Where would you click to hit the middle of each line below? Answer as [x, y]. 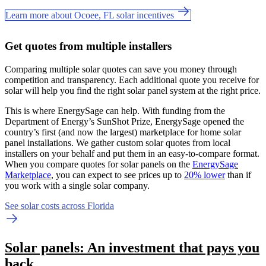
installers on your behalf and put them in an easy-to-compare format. [132, 153]
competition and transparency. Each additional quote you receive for [132, 80]
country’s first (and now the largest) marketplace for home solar [123, 132]
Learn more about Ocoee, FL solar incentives [91, 15]
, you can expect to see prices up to [118, 175]
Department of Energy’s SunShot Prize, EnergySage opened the [124, 121]
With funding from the [183, 110]
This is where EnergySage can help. [73, 110]
